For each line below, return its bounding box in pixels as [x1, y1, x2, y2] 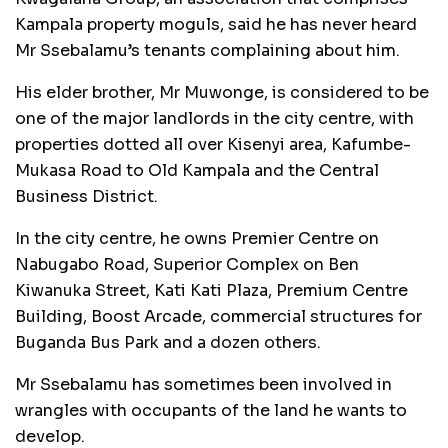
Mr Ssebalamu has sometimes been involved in [15, 374, 392, 396]
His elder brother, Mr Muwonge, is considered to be [15, 82, 429, 104]
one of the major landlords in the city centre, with [15, 108, 414, 130]
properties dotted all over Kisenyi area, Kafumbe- [15, 134, 411, 156]
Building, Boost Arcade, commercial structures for [15, 306, 422, 328]
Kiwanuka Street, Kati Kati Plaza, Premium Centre [15, 280, 408, 302]
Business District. [15, 186, 158, 208]
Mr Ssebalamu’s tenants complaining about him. [15, 40, 400, 62]
